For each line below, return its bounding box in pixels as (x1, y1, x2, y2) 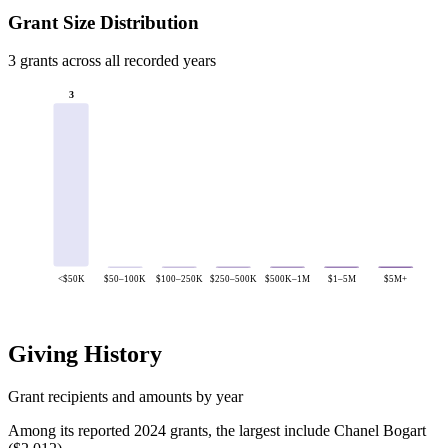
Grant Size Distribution (8, 11, 199, 33)
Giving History (8, 340, 162, 367)
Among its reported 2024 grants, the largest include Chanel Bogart (8, 421, 426, 439)
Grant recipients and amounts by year (8, 387, 243, 405)
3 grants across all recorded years (8, 52, 216, 70)
